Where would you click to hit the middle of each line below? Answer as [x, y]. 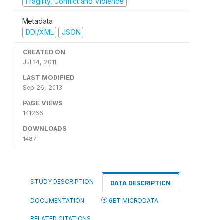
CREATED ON [44, 51]
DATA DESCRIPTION [141, 183]
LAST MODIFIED [49, 77]
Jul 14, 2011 [40, 62]
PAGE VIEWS [43, 102]
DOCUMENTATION [57, 200]
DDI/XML [39, 32]
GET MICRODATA [133, 200]
